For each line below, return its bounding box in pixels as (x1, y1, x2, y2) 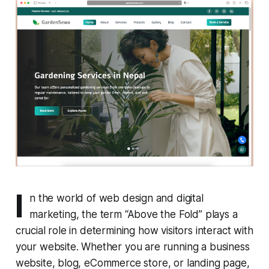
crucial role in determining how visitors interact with (15, 225, 253, 237)
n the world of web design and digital (29, 192, 204, 205)
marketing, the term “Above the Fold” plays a (29, 208, 238, 221)
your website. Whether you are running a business (15, 241, 250, 253)
